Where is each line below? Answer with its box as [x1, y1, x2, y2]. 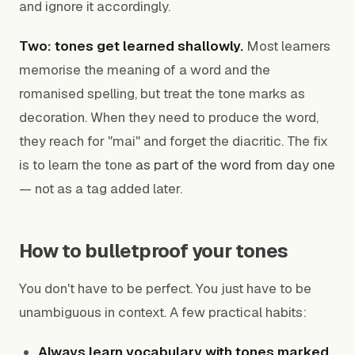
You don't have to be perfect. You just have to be [19, 280, 311, 297]
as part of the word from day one [136, 156, 335, 174]
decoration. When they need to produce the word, [19, 109, 319, 126]
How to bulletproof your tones [19, 239, 288, 263]
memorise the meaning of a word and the [19, 61, 270, 78]
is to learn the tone [19, 156, 136, 174]
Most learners [243, 37, 330, 55]
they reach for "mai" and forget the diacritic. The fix [19, 132, 328, 150]
